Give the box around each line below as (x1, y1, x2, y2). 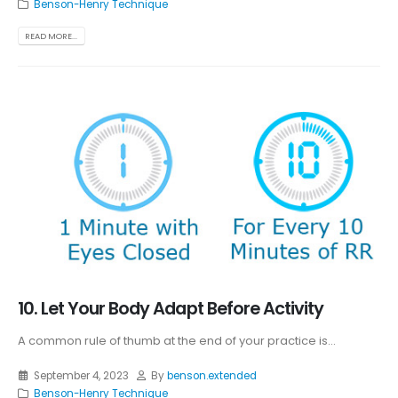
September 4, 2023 (33, 368, 129, 383)
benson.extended (167, 368, 258, 383)
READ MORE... (25, 30, 78, 43)
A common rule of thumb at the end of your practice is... (18, 332, 336, 350)
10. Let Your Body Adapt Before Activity (18, 296, 323, 321)
